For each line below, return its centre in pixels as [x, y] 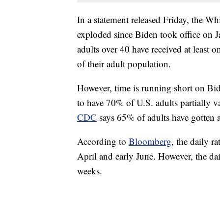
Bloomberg [150, 141]
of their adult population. [124, 64]
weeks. [90, 171]
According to [103, 141]
